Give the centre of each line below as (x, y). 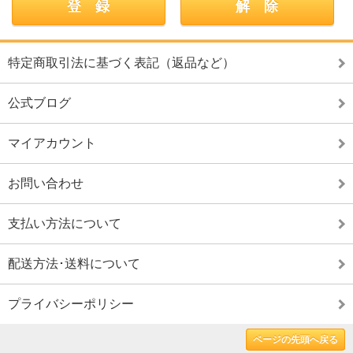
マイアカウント (52, 143)
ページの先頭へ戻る (295, 340)
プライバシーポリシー (71, 304)
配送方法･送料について (74, 264)
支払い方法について (65, 223)
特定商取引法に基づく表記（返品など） (121, 63)
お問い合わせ (46, 183)
